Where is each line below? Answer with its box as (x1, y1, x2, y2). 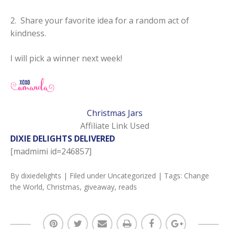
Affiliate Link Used (80, 120, 149, 131)
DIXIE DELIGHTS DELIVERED (10, 132, 115, 144)
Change (184, 170, 209, 180)
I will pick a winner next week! (10, 53, 122, 64)
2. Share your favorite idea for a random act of (10, 15, 189, 27)
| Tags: (158, 170, 184, 180)
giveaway (84, 181, 114, 192)
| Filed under (63, 170, 108, 180)
